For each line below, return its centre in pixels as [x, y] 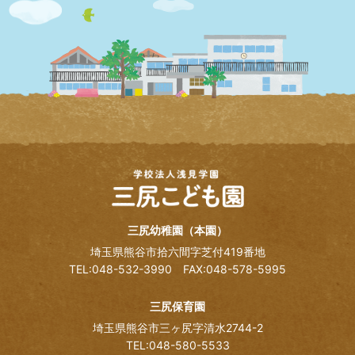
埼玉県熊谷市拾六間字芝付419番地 [177, 252]
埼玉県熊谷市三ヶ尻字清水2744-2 [177, 328]
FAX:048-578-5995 [235, 269]
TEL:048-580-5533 [177, 345]
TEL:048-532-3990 [126, 269]
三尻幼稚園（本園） [177, 231]
